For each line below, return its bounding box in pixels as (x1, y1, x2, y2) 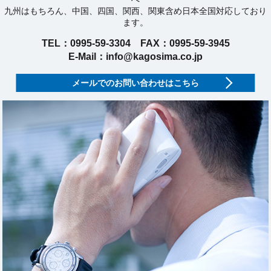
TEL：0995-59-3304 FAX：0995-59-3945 (41, 38, 230, 48)
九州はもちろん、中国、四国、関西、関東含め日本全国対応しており (4, 5, 267, 16)
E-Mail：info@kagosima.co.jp (68, 51, 203, 62)
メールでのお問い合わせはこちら (72, 77, 199, 88)
